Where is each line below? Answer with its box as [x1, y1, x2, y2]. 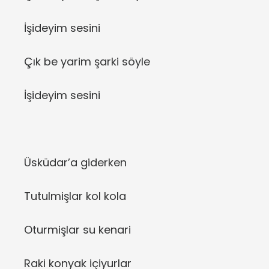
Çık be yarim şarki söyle [24, 54, 150, 70]
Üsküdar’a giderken [24, 155, 127, 171]
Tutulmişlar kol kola [24, 189, 126, 204]
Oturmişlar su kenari [24, 222, 131, 238]
